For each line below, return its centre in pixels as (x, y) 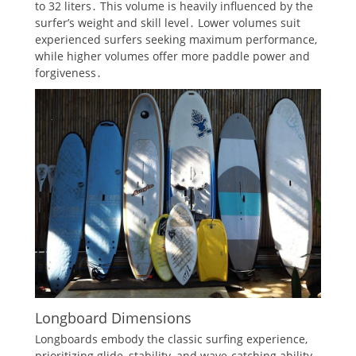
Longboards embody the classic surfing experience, (171, 339)
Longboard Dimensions (113, 318)
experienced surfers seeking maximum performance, (176, 39)
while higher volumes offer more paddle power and (172, 56)
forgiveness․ (68, 72)
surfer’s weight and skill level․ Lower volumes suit (168, 22)
